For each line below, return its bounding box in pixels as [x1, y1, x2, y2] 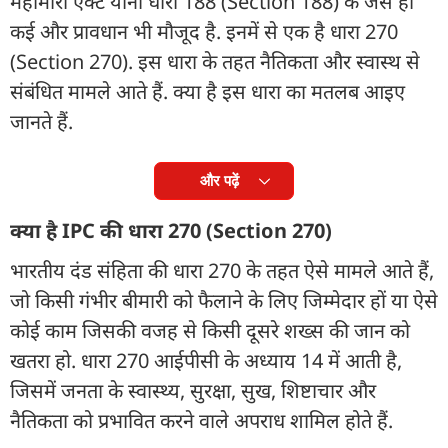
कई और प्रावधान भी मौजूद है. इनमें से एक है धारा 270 [10, 17, 398, 45]
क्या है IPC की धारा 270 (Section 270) [10, 216, 332, 244]
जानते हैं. [10, 107, 73, 135]
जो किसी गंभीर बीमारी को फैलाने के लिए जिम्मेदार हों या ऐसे [10, 286, 438, 314]
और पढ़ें [199, 171, 239, 189]
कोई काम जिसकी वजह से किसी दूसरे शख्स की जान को [10, 316, 410, 344]
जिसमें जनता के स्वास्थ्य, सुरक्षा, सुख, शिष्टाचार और [10, 376, 376, 404]
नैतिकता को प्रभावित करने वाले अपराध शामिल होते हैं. [10, 406, 398, 434]
